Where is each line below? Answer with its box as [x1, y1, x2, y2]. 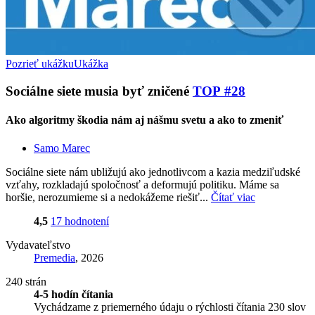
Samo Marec [34, 141, 90, 154]
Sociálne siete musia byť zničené [6, 84, 193, 99]
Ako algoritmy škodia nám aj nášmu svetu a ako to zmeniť [6, 114, 283, 127]
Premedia [34, 251, 75, 264]
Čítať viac [211, 191, 255, 203]
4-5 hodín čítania [34, 288, 113, 300]
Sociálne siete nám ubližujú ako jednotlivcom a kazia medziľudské [6, 165, 300, 178]
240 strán [6, 275, 46, 288]
